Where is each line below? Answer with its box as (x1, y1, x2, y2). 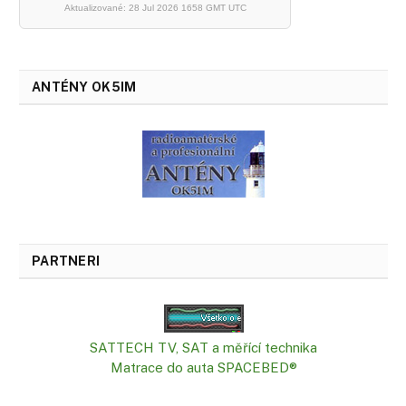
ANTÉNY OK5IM (32, 79, 137, 94)
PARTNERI (32, 253, 101, 268)
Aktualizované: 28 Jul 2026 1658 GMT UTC (63, 2, 246, 13)
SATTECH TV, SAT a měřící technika (90, 339, 317, 355)
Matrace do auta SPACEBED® (110, 359, 297, 375)
